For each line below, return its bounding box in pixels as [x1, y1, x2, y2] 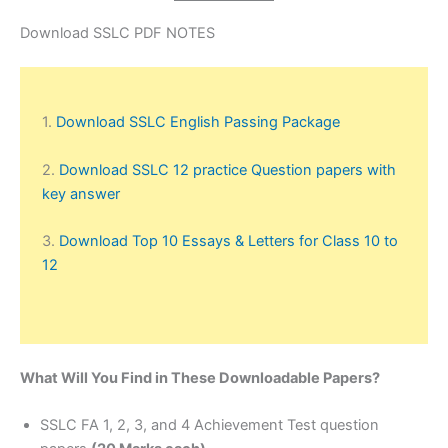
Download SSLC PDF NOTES [20, 23, 215, 42]
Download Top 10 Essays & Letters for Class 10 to [58, 232, 398, 251]
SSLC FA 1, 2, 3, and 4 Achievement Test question [40, 416, 379, 435]
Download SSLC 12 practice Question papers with [58, 160, 396, 179]
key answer [41, 184, 120, 203]
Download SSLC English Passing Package [55, 113, 340, 132]
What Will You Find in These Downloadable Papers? [20, 369, 380, 388]
